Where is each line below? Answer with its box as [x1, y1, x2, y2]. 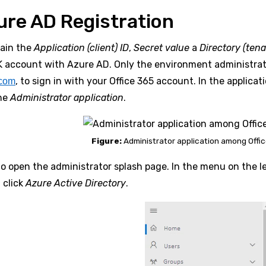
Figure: [91, 136, 122, 146]
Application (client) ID [34, 42, 129, 54]
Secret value [134, 42, 192, 54]
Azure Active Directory [26, 178, 126, 189]
